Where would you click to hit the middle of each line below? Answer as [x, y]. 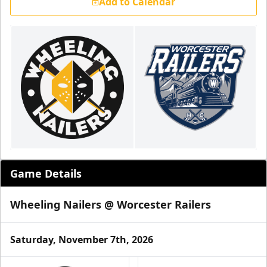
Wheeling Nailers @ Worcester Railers [111, 204]
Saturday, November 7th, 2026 [82, 240]
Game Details [46, 173]
